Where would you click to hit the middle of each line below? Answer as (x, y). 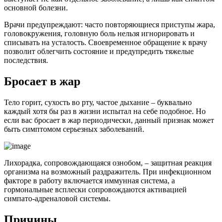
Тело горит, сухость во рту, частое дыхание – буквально (98, 102)
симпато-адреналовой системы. (57, 198)
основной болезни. (36, 7)
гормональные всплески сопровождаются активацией (95, 189)
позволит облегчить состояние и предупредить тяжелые (99, 51)
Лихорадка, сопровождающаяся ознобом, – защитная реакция (108, 163)
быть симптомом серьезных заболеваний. (74, 129)
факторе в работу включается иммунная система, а (89, 180)
